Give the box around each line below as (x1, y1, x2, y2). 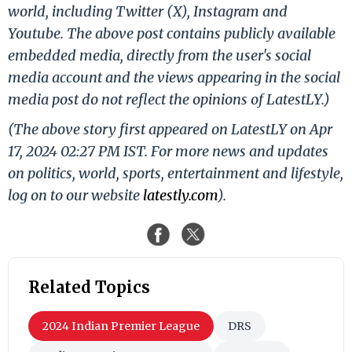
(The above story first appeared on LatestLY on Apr (8, 119, 332, 138)
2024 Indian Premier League (42, 318, 200, 333)
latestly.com (143, 185, 218, 204)
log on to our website (8, 185, 143, 204)
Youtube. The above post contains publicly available (8, 24, 335, 42)
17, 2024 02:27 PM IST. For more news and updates (8, 141, 328, 160)
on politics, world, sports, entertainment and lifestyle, (8, 163, 343, 182)
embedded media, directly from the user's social (8, 46, 311, 64)
